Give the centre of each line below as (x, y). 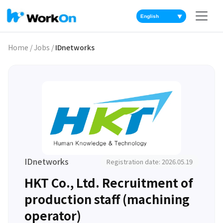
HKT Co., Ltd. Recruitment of (109, 182)
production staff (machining (107, 199)
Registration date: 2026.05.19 (150, 161)
